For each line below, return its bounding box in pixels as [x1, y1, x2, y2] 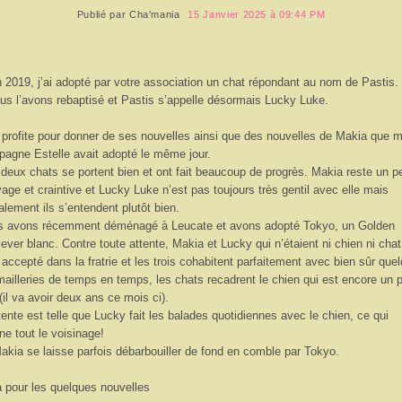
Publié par [76, 9, 129, 20]
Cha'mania [128, 9, 180, 20]
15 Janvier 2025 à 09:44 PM [188, 9, 326, 20]
